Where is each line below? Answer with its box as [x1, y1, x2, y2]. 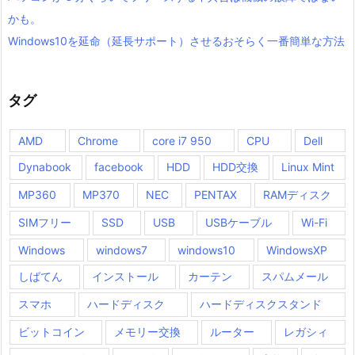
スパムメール [261, 269, 328, 283]
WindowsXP [265, 242, 327, 257]
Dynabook [18, 159, 71, 174]
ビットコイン [18, 324, 85, 338]
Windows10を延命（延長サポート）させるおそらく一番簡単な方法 [8, 33, 345, 48]
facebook [94, 159, 143, 174]
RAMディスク [263, 187, 332, 201]
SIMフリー [18, 215, 71, 229]
